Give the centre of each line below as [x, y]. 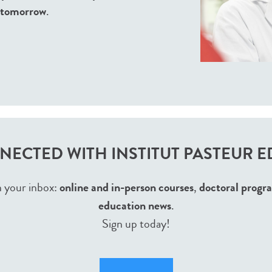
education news [134, 206]
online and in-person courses [127, 187]
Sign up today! [136, 224]
